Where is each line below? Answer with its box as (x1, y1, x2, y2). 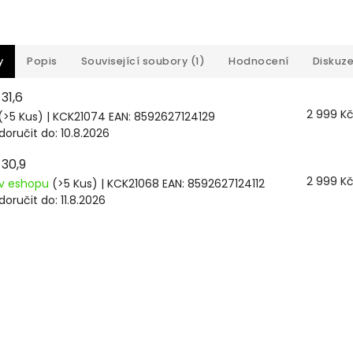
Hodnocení (229, 54, 289, 69)
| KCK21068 (98, 176, 162, 192)
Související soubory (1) (80, 54, 205, 69)
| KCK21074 (43, 109, 109, 125)
